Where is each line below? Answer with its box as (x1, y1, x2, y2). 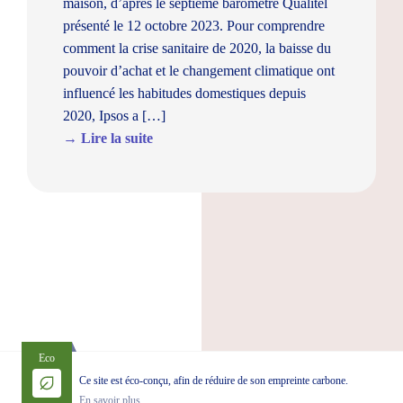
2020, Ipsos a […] (63, 108, 166, 123)
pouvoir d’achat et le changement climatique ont (63, 63, 335, 78)
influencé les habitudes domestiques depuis (63, 85, 306, 101)
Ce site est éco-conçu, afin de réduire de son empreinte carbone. (79, 374, 348, 387)
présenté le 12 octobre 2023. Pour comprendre (63, 18, 325, 33)
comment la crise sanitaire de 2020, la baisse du (63, 40, 331, 56)
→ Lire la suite (63, 130, 153, 146)
